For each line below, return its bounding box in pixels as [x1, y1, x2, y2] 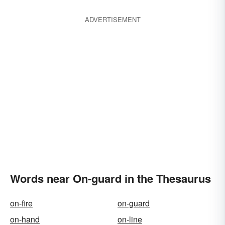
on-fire [10, 197, 33, 209]
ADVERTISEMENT [84, 15, 141, 24]
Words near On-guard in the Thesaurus [10, 170, 211, 186]
